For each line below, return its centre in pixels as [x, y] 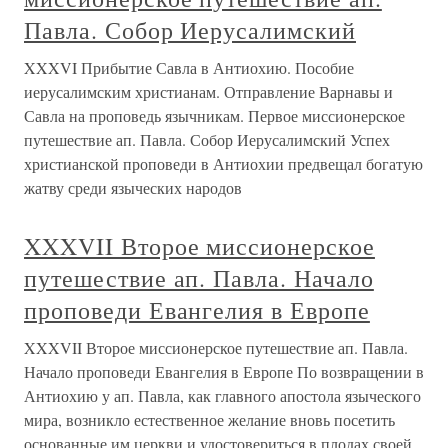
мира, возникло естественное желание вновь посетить [209, 420]
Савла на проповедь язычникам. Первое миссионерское [214, 116]
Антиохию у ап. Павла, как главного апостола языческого [222, 396]
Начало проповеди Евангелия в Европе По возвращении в [224, 372]
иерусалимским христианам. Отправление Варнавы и [208, 92]
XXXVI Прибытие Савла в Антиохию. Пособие [189, 68]
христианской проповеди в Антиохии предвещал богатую [223, 164]
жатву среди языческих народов [133, 188]
